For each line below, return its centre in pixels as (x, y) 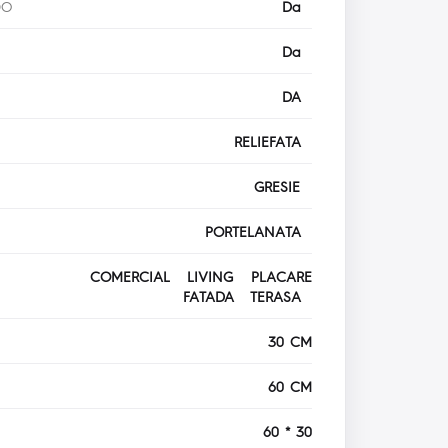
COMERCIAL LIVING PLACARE (201, 276)
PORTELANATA (259, 231)
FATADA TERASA (248, 296)
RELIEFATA (273, 141)
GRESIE (283, 186)
